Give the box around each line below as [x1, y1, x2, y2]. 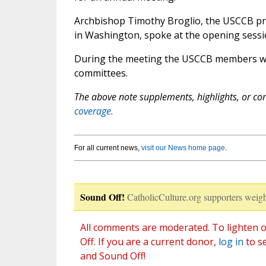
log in [218, 235, 243, 249]
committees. [74, 66, 128, 80]
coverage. [74, 104, 113, 118]
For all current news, [74, 144, 141, 153]
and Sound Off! [80, 249, 145, 263]
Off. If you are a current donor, [80, 235, 218, 249]
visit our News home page [141, 144, 225, 153]
